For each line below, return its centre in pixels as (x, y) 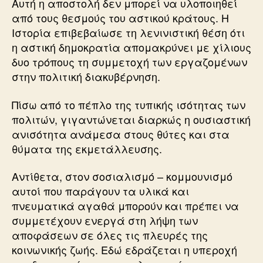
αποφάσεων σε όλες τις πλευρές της (110, 235)
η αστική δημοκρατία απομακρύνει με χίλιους (131, 47)
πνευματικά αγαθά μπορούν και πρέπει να (125, 205)
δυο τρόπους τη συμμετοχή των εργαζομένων (129, 62)
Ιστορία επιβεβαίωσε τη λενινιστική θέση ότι (128, 32)
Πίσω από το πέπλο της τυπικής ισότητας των (129, 104)
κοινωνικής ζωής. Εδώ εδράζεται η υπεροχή (124, 249)
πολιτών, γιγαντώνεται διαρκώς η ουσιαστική (131, 119)
